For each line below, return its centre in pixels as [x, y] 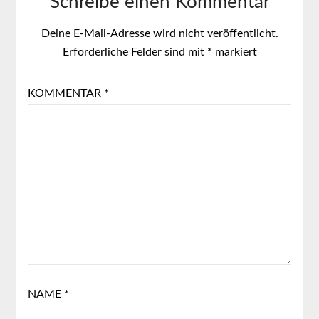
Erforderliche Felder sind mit [135, 52]
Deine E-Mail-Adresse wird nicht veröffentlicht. [159, 33]
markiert [234, 52]
